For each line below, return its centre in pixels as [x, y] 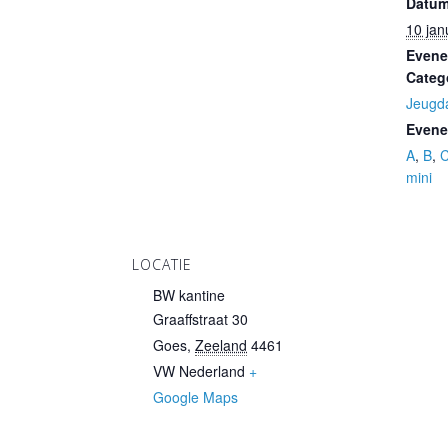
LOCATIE [162, 264]
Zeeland [221, 345]
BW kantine [189, 295]
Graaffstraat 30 [200, 319]
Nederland [212, 371]
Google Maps [195, 397]
